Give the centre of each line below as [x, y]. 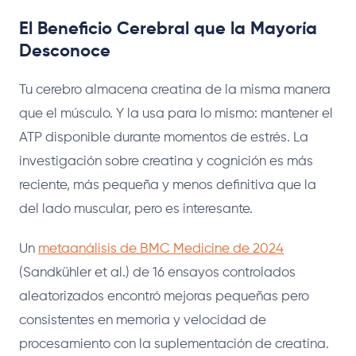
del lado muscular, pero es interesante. [136, 209]
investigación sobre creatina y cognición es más [166, 161]
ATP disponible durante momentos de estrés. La [164, 137]
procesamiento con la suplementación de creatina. [174, 344]
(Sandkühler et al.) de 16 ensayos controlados [157, 273]
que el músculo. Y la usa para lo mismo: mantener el [176, 114]
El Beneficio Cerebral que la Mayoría [168, 29]
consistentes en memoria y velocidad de [143, 320]
